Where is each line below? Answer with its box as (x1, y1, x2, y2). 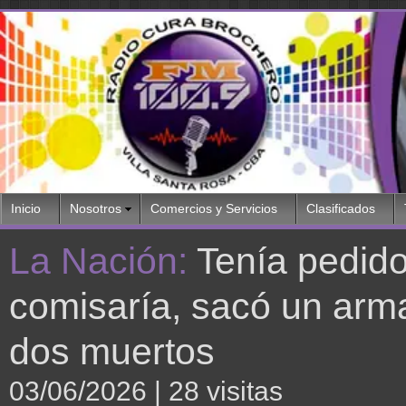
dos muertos (9, 331, 215, 372)
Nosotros (70, 202, 121, 216)
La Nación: (9, 240, 197, 282)
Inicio (11, 202, 41, 216)
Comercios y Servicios (150, 202, 277, 216)
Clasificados (306, 202, 375, 216)
